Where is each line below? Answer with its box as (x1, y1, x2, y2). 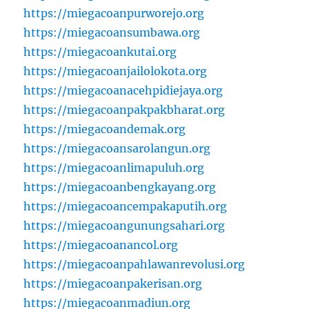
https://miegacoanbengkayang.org (23, 179, 217, 194)
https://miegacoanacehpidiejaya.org (23, 83, 223, 97)
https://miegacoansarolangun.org (23, 141, 211, 155)
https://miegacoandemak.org (23, 121, 186, 136)
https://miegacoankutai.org (23, 44, 177, 59)
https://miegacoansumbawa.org (23, 25, 201, 39)
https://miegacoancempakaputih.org (23, 199, 228, 213)
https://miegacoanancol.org (23, 237, 179, 252)
